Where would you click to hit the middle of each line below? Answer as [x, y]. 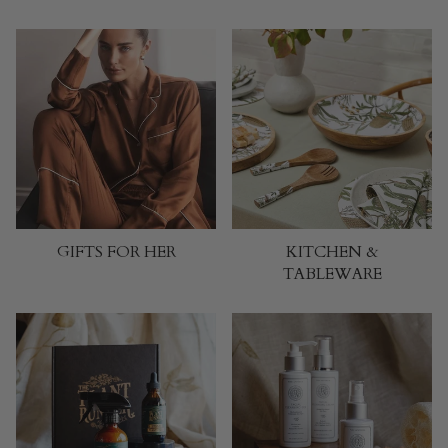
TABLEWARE [332, 274]
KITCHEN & [332, 252]
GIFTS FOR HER [116, 252]
